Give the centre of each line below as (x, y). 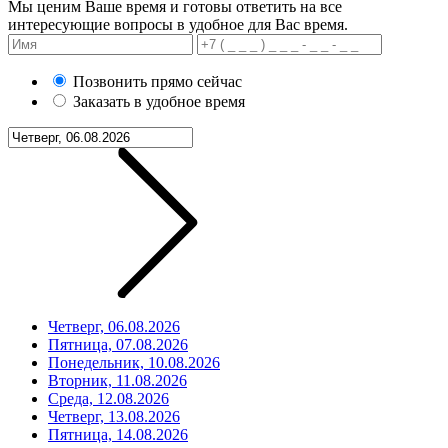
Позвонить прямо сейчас (157, 81)
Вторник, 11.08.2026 (117, 380)
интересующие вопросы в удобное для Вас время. (178, 24)
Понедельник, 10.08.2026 (134, 362)
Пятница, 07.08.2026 (118, 344)
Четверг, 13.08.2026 (114, 416)
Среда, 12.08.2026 (108, 398)
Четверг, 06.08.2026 (114, 326)
